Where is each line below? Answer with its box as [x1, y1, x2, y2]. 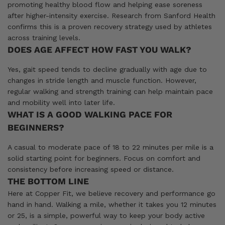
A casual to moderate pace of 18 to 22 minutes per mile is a [8, 143, 213, 151]
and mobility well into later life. [8, 98, 115, 106]
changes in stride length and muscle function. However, [8, 76, 196, 84]
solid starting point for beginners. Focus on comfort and [8, 154, 200, 162]
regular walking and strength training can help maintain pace [8, 87, 213, 95]
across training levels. [8, 33, 80, 42]
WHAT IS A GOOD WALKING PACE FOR [8, 109, 172, 120]
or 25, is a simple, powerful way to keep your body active [8, 211, 205, 219]
